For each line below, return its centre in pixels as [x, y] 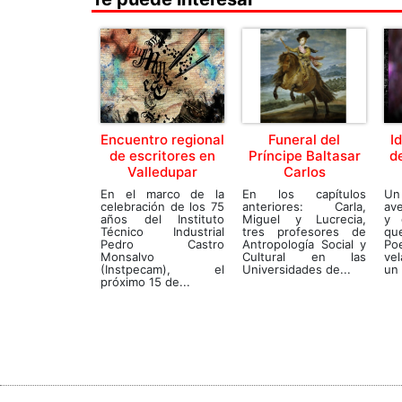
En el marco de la [162, 194]
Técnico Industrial [162, 232]
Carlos [304, 172]
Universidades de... [297, 269]
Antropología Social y [304, 244]
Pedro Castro [162, 244]
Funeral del [304, 140]
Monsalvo [127, 257]
